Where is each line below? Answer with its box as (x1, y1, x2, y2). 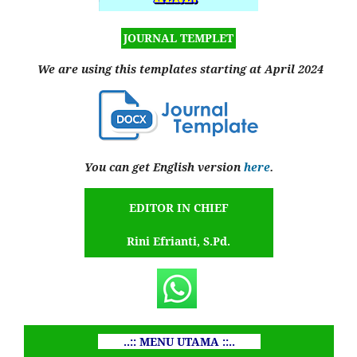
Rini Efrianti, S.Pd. (127, 233, 230, 249)
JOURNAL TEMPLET (124, 29, 233, 45)
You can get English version (84, 159, 244, 175)
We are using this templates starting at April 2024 (37, 61, 324, 76)
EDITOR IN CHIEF (128, 199, 229, 215)
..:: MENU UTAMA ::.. (97, 333, 238, 349)
